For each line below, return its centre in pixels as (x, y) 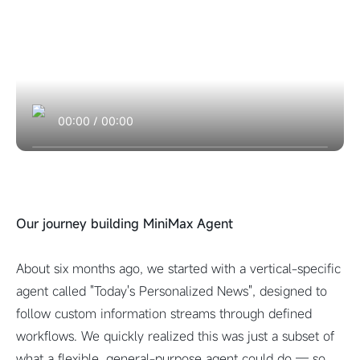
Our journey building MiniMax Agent (125, 223)
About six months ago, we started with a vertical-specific (178, 268)
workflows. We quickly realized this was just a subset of (175, 336)
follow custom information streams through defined (164, 313)
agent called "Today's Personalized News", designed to (172, 291)
